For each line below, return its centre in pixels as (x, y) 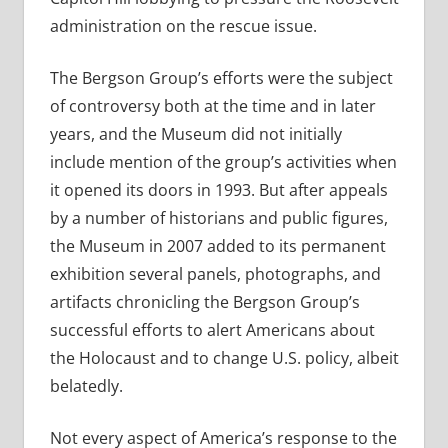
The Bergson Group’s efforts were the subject (221, 78)
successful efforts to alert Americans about (212, 330)
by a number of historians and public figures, (218, 218)
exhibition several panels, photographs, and (215, 274)
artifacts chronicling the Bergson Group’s (204, 302)
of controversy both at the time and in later (212, 106)
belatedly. (86, 386)
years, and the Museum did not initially (195, 134)
